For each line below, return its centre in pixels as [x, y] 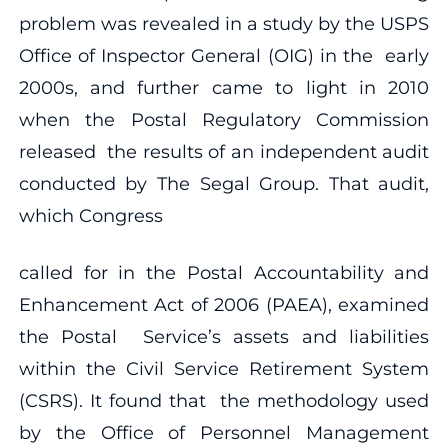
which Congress [93, 215]
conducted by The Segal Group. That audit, [224, 183]
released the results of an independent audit [224, 151]
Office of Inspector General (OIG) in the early [224, 55]
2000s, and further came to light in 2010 [224, 87]
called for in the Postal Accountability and [224, 272]
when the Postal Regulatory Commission [224, 119]
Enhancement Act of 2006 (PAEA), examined [224, 304]
